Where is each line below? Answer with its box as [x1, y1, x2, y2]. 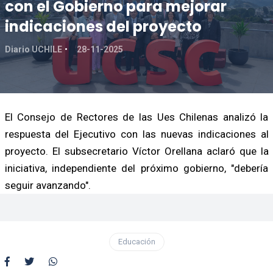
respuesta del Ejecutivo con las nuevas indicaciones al [4, 127, 269, 140]
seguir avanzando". [4, 179, 91, 191]
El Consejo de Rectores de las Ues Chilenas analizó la [4, 110, 269, 123]
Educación [118, 236, 155, 246]
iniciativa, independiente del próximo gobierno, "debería [4, 161, 269, 174]
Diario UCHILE [4, 44, 62, 54]
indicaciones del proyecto [4, 16, 202, 37]
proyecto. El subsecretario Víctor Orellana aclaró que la [4, 144, 269, 157]
